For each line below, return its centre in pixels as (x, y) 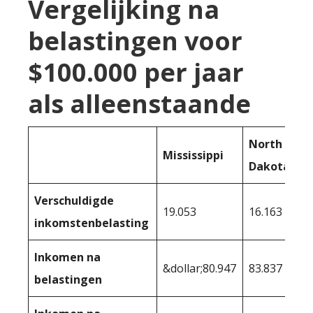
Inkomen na (67, 257)
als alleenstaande (139, 104)
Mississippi (193, 155)
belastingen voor (135, 41)
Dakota (269, 167)
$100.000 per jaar (136, 73)
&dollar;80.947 (199, 269)
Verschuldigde (74, 201)
